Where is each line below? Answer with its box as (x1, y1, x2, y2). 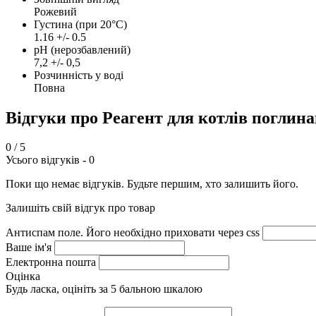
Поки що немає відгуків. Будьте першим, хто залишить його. (6, 178, 298, 190)
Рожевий (34, 5, 77, 18)
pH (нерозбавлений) (34, 43, 130, 56)
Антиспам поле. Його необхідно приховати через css (6, 226, 260, 239)
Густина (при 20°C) (34, 18, 127, 30)
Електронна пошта (6, 256, 96, 269)
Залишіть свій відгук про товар (6, 202, 155, 214)
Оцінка (6, 270, 40, 283)
